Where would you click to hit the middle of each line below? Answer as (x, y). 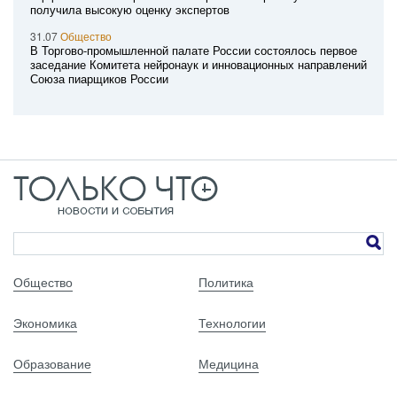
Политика (226, 282)
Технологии (232, 323)
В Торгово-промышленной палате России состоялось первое (194, 51)
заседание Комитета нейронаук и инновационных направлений (198, 65)
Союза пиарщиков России (99, 79)
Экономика (45, 323)
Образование (52, 364)
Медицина (229, 364)
